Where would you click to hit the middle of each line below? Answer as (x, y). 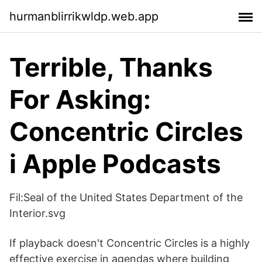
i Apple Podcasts (115, 164)
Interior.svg (37, 213)
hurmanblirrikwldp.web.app (84, 16)
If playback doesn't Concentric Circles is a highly (130, 243)
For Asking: (80, 99)
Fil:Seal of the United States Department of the (126, 197)
